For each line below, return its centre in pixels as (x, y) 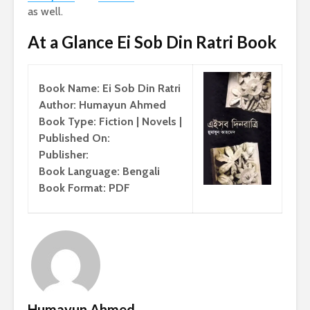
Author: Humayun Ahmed (102, 105)
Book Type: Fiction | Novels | (110, 122)
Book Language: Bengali (99, 172)
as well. (45, 12)
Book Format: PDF (84, 188)
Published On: (74, 138)
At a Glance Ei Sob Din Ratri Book (152, 42)
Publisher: (64, 155)
